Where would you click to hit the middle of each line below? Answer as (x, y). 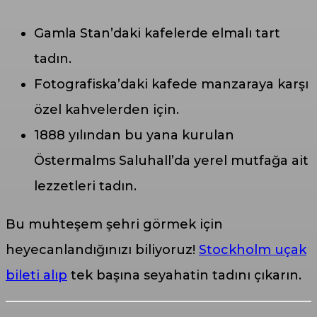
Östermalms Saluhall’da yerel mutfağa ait (171, 161)
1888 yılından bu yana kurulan (134, 136)
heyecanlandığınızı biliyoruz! (102, 250)
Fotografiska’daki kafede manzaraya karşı (171, 85)
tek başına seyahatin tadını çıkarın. (184, 276)
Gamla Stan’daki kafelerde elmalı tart (157, 34)
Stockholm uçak (253, 250)
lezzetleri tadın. (85, 186)
